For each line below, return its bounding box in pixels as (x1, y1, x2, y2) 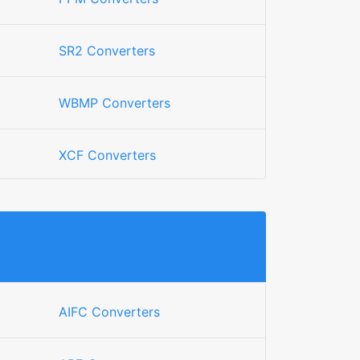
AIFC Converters (59, 304, 160, 320)
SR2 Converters (59, 43, 155, 59)
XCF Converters (59, 147, 156, 163)
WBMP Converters (59, 95, 170, 111)
